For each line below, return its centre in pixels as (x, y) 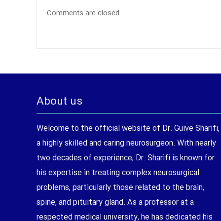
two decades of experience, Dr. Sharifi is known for (126, 158)
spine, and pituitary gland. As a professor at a (115, 202)
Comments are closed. (84, 13)
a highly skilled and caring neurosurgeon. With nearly (126, 143)
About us (59, 102)
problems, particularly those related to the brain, (120, 187)
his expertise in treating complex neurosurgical (118, 173)
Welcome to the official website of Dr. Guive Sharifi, (128, 128)
